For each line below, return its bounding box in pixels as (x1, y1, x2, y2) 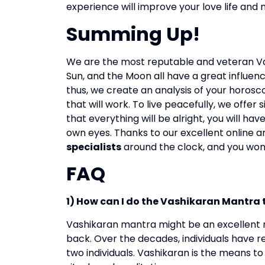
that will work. (66, 97, 130, 111)
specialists (66, 140, 121, 154)
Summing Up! (66, 20, 200, 47)
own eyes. (66, 125, 112, 140)
